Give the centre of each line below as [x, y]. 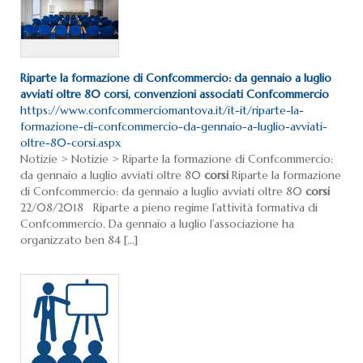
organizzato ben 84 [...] [79, 240]
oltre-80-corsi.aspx [70, 143]
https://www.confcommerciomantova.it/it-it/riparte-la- [162, 111]
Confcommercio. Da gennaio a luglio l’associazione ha [157, 224]
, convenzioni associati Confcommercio [228, 94]
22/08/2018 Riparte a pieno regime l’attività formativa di [169, 208]
